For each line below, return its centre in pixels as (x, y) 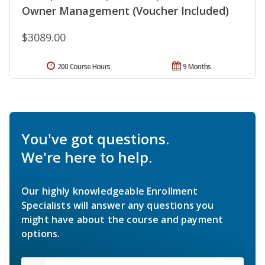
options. (41, 233)
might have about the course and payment (122, 219)
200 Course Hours (84, 66)
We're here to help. (87, 157)
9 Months (197, 66)
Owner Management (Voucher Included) (125, 10)
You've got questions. (95, 138)
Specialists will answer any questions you (118, 205)
